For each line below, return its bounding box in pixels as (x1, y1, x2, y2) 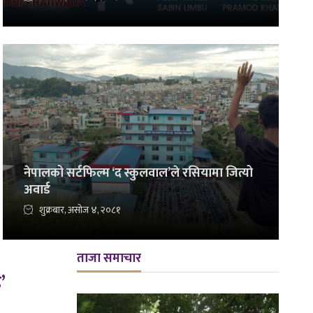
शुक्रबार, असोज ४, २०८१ (38, 202, 121, 219)
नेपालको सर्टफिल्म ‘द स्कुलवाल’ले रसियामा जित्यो (23, 163, 253, 184)
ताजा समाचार (77, 248, 142, 270)
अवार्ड (23, 180, 50, 201)
